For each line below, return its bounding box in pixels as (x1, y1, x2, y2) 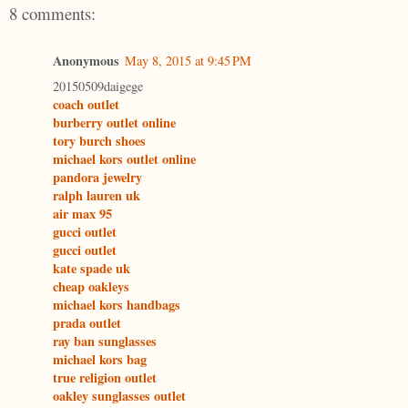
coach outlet (53, 95, 119, 115)
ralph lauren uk (53, 186, 140, 206)
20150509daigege (53, 77, 143, 96)
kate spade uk (53, 259, 130, 279)
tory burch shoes (53, 131, 146, 151)
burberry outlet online (53, 113, 176, 133)
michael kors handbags (53, 295, 180, 315)
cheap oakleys (53, 277, 129, 297)
